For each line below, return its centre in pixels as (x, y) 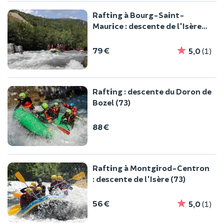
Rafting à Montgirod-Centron (151, 168)
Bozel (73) (111, 102)
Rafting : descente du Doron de (152, 91)
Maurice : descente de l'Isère (147, 26)
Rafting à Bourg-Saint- (138, 15)
